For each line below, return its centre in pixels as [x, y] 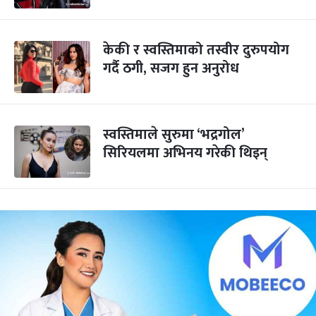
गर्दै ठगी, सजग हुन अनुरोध [171, 68]
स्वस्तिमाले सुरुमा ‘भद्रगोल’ [174, 135]
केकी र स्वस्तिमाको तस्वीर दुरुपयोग [196, 50]
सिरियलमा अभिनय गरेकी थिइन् [185, 153]
